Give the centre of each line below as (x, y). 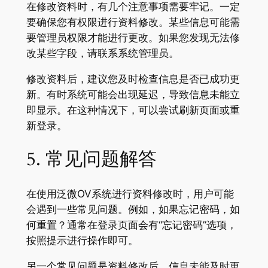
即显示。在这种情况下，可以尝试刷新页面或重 (133, 110)
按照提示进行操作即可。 (82, 241)
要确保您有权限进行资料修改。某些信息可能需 (133, 22)
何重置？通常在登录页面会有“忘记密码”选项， (131, 225)
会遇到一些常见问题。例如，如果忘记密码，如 (133, 210)
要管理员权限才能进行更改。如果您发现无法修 (133, 37)
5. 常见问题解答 (91, 159)
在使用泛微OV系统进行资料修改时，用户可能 (130, 194)
